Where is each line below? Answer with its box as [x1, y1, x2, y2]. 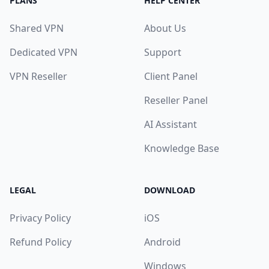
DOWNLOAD [144, 184, 195, 196]
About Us [144, 22, 186, 35]
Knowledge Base [144, 142, 219, 155]
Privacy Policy [10, 211, 71, 225]
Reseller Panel [144, 94, 208, 107]
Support [144, 46, 181, 59]
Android [144, 235, 181, 249]
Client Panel [144, 70, 198, 83]
